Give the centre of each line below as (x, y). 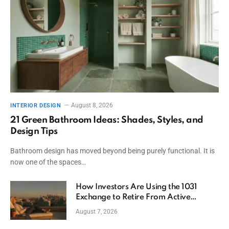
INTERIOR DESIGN (36, 105)
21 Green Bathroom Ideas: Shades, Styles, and (107, 120)
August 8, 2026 (92, 105)
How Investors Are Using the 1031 (136, 187)
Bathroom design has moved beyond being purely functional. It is (112, 151)
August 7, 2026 (97, 211)
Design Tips (34, 131)
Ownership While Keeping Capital (137, 207)
